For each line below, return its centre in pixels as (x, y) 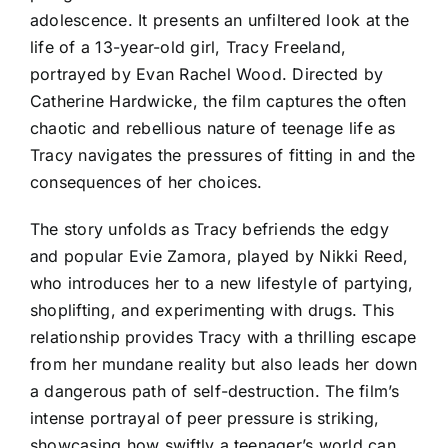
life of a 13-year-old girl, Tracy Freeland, (188, 47)
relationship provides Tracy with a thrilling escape (223, 337)
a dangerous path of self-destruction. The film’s (215, 391)
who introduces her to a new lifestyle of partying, (221, 283)
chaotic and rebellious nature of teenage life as (213, 128)
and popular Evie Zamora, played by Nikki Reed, (219, 256)
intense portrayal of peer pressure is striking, (205, 418)
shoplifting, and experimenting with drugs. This (212, 310)
